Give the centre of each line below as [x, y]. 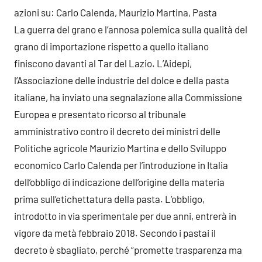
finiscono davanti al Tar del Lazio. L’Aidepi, [103, 63]
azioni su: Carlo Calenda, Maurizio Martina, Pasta [116, 12]
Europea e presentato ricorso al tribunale [100, 114]
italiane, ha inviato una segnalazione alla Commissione [128, 97]
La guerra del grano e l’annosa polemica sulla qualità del [131, 29]
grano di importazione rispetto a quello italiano [111, 46]
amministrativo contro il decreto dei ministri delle [117, 131]
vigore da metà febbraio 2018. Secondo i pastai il [115, 232]
